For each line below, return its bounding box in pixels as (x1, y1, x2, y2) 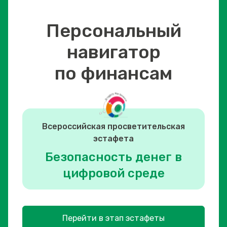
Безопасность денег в (45, 150, 182, 164)
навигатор (66, 41, 161, 63)
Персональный (46, 20, 181, 42)
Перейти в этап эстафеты (62, 213, 165, 223)
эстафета (93, 134, 134, 143)
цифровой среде (62, 166, 165, 180)
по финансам (55, 62, 172, 84)
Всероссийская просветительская (42, 122, 185, 131)
